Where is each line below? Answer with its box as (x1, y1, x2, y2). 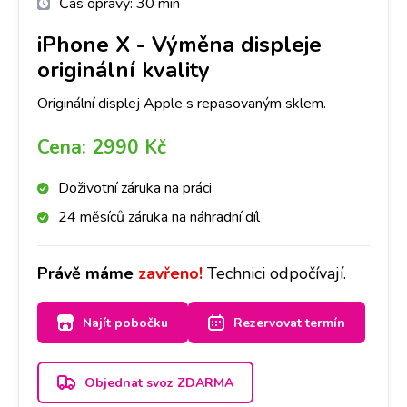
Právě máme (37, 263, 138, 284)
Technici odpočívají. (207, 263, 346, 284)
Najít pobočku (83, 313, 168, 332)
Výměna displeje (152, 30, 322, 59)
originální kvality (37, 55, 210, 84)
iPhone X (37, 30, 130, 59)
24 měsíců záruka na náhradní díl (58, 207, 260, 227)
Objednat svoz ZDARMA (84, 373, 233, 392)
